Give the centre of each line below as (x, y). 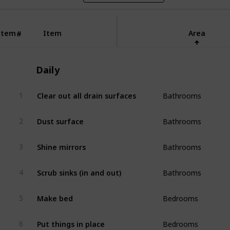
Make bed (55, 194)
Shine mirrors (61, 143)
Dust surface (60, 117)
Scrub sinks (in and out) (79, 169)
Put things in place (71, 220)
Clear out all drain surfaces (86, 92)
